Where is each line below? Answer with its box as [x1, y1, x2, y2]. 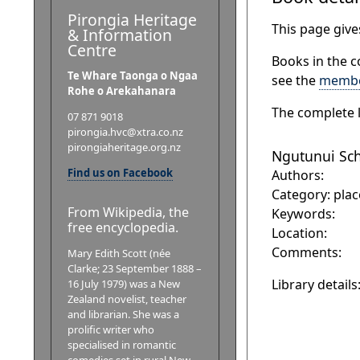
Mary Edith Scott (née [67, 245, 170, 260]
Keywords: [271, 205, 335, 223]
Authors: [271, 166, 324, 184]
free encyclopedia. [67, 218, 178, 236]
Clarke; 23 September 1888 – [67, 260, 201, 276]
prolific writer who [67, 321, 154, 337]
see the [271, 72, 319, 89]
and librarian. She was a [67, 306, 179, 321]
